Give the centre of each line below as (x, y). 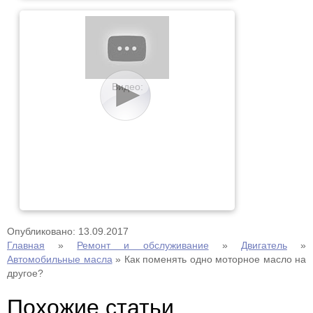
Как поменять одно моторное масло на (215, 259)
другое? (25, 273)
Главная (26, 245)
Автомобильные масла (60, 259)
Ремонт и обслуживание (143, 245)
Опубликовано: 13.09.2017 (68, 231)
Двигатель (264, 245)
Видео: (127, 87)
